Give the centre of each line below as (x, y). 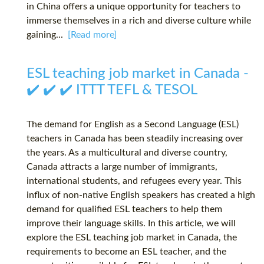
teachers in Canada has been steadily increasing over (135, 139)
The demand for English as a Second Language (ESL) (133, 125)
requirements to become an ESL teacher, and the (126, 252)
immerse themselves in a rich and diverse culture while (139, 21)
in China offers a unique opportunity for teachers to (133, 7)
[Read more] (92, 35)
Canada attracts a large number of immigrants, (122, 167)
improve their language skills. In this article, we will (131, 224)
